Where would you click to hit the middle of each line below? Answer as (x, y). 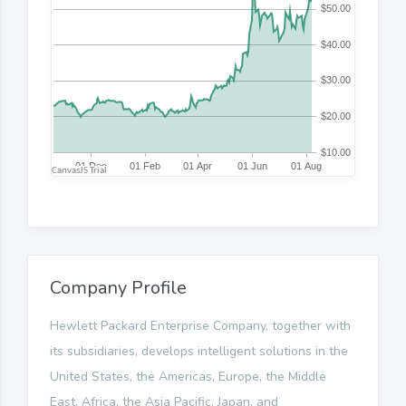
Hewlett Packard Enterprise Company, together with (200, 325)
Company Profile (118, 287)
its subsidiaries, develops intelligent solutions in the (199, 351)
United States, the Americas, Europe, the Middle (188, 376)
